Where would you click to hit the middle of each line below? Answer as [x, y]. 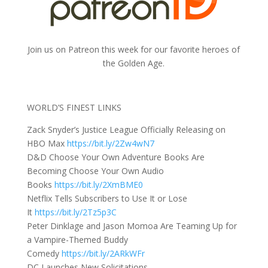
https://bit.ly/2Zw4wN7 [110, 143]
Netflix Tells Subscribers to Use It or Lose [107, 198]
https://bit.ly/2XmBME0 [98, 184]
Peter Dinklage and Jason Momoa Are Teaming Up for [132, 226]
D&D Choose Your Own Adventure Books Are [115, 157]
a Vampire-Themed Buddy [77, 239]
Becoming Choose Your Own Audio [95, 170]
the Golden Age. [134, 63]
